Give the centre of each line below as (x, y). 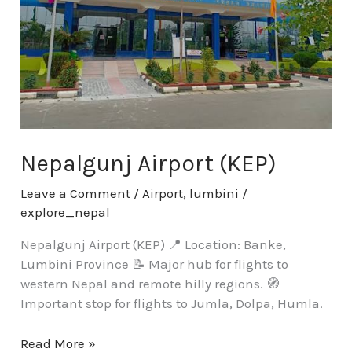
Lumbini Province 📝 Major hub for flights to (155, 264)
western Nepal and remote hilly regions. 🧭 (150, 284)
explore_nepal (66, 213)
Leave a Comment (76, 194)
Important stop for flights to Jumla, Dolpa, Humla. (172, 304)
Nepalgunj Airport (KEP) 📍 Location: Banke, (154, 245)
